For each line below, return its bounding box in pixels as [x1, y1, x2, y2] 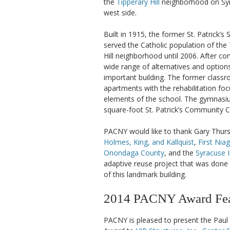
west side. [104, 8, 137, 17]
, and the [164, 148, 196, 158]
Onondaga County [104, 148, 164, 158]
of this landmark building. [104, 169, 186, 179]
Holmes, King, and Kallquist [104, 137, 194, 147]
